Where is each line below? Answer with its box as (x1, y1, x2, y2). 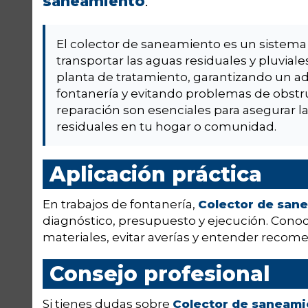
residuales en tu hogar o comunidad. (56, 120, 276, 134)
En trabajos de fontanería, (43, 197, 198, 212)
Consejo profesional (49, 261, 270, 287)
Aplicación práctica (49, 162, 262, 188)
